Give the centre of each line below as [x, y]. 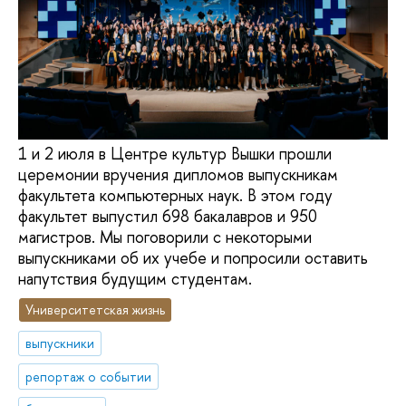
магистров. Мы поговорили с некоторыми [165, 237]
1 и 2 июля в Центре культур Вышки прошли [175, 154]
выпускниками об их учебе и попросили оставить [193, 258]
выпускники [60, 343]
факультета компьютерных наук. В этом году [175, 196]
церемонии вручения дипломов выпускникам [178, 175]
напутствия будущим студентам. [135, 279]
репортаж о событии [89, 376]
